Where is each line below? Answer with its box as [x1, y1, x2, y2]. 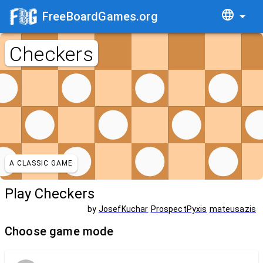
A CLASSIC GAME [9, 159, 73, 167]
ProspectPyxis [150, 204, 207, 214]
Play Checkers [5, 186, 95, 202]
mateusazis [209, 204, 256, 214]
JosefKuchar [98, 204, 149, 214]
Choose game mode [5, 224, 114, 238]
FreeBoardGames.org [42, 9, 158, 23]
